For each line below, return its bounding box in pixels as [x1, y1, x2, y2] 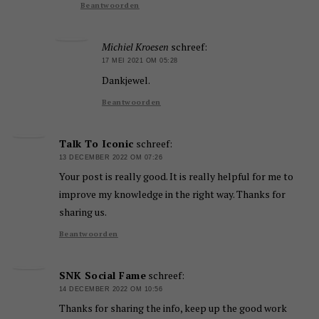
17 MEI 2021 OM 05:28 [101, 57, 178, 65]
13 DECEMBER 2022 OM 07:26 [58, 153, 163, 161]
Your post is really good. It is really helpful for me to [58, 169, 293, 183]
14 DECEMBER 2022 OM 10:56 [58, 285, 163, 293]
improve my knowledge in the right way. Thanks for [58, 187, 286, 201]
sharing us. [58, 204, 107, 219]
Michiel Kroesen [101, 40, 169, 54]
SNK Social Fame [58, 268, 147, 282]
